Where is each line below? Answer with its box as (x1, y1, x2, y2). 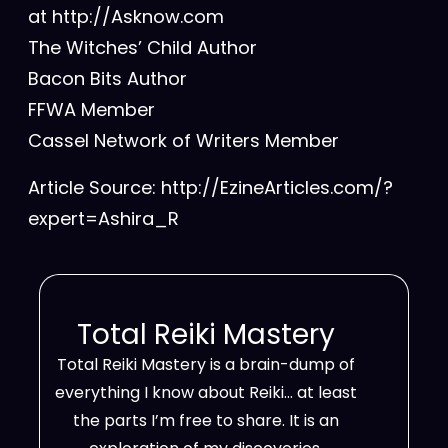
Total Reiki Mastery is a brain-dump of (56, 353, 355, 376)
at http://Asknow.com (28, 4, 224, 29)
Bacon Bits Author (28, 66, 187, 91)
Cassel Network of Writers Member (28, 128, 339, 153)
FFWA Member (28, 97, 155, 122)
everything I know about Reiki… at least (54, 381, 357, 404)
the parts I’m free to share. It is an (72, 409, 339, 432)
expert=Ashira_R (28, 206, 179, 231)
